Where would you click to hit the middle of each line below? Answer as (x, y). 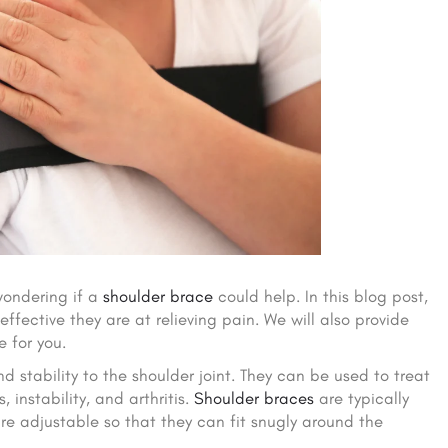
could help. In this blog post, (321, 296)
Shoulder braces (254, 398)
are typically (362, 398)
